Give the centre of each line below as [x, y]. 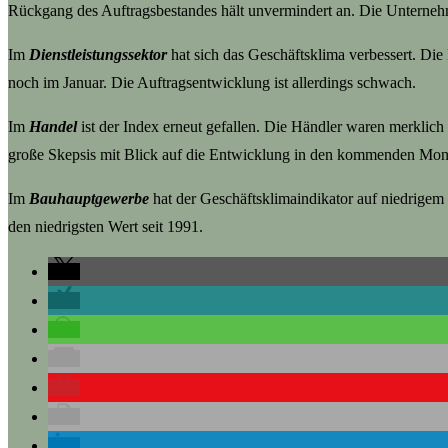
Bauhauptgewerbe [89, 198]
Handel [53, 126]
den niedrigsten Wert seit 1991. [105, 226]
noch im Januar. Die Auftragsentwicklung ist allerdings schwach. [212, 82]
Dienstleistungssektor [98, 54]
